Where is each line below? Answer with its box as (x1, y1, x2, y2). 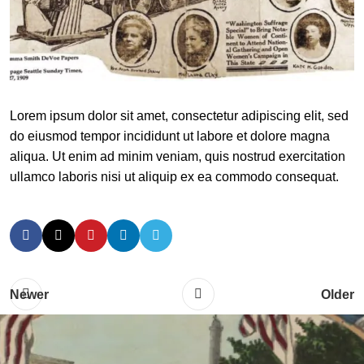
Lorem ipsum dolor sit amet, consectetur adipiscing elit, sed (10, 108, 349, 123)
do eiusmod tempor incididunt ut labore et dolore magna (10, 128, 330, 143)
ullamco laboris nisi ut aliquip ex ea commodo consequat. (10, 169, 339, 184)
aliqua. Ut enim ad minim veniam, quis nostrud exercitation (10, 149, 345, 163)
